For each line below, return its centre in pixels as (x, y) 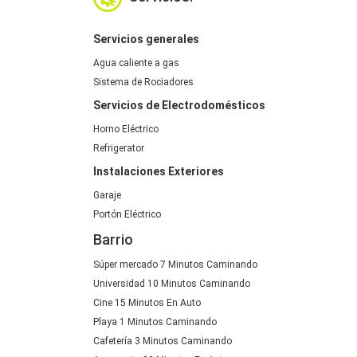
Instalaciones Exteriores (159, 171)
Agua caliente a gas (136, 63)
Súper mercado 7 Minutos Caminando (175, 264)
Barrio (113, 239)
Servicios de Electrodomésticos (179, 105)
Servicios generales (146, 39)
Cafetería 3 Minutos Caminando (163, 341)
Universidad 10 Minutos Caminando (172, 283)
